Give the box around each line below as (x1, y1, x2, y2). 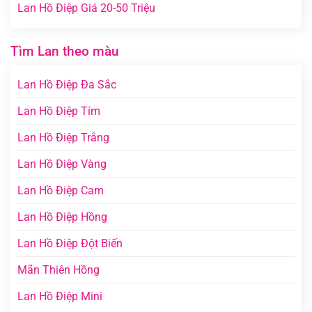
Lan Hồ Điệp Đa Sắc (17, 78, 116, 92)
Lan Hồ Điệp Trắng (17, 131, 109, 145)
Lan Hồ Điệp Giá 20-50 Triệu (17, 1, 155, 15)
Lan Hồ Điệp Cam (17, 184, 104, 198)
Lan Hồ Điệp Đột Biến (17, 237, 123, 251)
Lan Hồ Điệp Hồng (17, 210, 107, 224)
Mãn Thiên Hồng (17, 263, 100, 277)
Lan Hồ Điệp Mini (17, 290, 102, 304)
